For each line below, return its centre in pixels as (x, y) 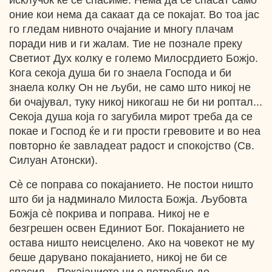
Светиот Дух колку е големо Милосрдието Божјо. (134, 58)
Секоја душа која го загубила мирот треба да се (131, 117)
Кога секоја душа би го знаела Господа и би (120, 73)
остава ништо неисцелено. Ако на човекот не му (132, 243)
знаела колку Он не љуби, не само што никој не (130, 87)
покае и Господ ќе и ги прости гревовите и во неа (135, 131)
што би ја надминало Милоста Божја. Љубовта (128, 199)
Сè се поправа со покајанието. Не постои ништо (131, 185)
